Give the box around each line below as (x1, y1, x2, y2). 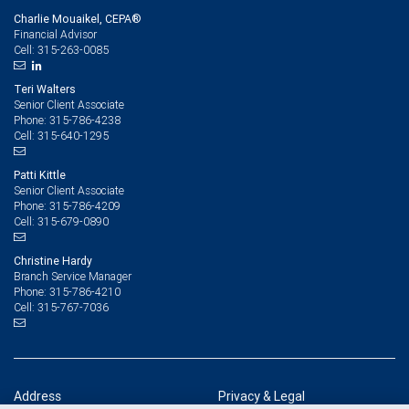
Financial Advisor (14, 27, 97, 41)
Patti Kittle (14, 168, 66, 182)
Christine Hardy (14, 254, 92, 267)
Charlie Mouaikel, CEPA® (14, 12, 142, 26)
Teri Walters (14, 82, 76, 96)
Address (14, 388, 61, 404)
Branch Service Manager (14, 269, 131, 283)
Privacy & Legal (218, 388, 305, 404)
